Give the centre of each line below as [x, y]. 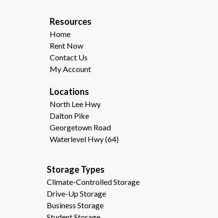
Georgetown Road [80, 127]
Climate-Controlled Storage [93, 182]
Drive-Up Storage [76, 193]
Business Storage [75, 205]
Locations [69, 91]
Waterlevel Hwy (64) [84, 139]
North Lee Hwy [75, 104]
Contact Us [68, 57]
